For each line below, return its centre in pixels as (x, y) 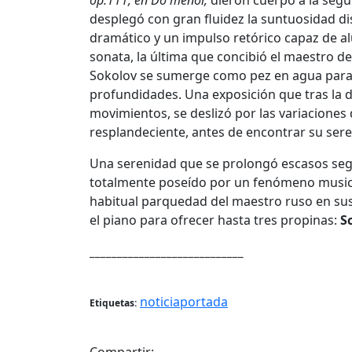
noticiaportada (184, 302)
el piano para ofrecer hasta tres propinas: (215, 220)
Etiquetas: (113, 303)
